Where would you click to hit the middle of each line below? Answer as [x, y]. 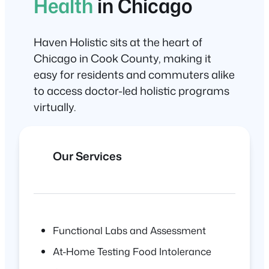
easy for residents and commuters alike [134, 74]
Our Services [87, 156]
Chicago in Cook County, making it [122, 58]
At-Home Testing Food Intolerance [132, 251]
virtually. [55, 107]
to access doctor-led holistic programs [131, 90]
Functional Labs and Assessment [129, 230]
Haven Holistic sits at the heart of [118, 42]
